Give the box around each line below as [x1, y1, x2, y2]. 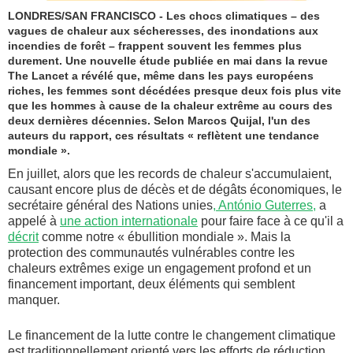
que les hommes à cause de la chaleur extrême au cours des [8, 99, 333, 113]
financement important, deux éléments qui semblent [8, 277, 295, 292]
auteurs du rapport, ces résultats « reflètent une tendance [8, 129, 319, 143]
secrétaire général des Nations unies [8, 199, 213, 213]
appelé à [8, 214, 60, 229]
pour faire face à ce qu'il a [198, 214, 344, 229]
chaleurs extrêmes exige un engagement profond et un [8, 262, 311, 276]
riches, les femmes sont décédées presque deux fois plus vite [8, 84, 341, 98]
